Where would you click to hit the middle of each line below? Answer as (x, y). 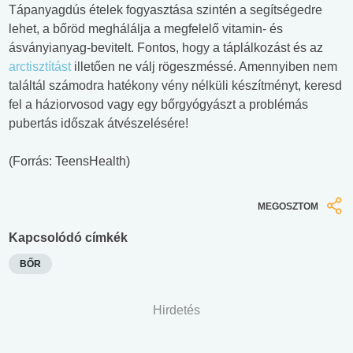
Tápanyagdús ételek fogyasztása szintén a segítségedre (165, 9)
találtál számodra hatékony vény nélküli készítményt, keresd (175, 85)
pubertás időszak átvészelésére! (98, 123)
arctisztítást (40, 66)
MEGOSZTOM (288, 206)
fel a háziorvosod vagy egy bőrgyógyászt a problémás (158, 104)
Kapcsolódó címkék (68, 238)
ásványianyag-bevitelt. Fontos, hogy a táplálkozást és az (166, 47)
